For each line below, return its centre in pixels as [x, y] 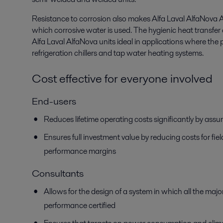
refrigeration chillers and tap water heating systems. [118, 53]
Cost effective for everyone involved [122, 78]
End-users [54, 101]
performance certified [80, 205]
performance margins [80, 151]
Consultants [58, 173]
